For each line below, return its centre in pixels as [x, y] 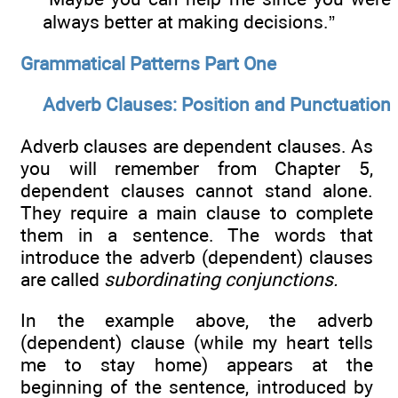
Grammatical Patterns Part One [148, 63]
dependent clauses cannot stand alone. [197, 190]
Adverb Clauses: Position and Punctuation [217, 105]
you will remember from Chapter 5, [197, 168]
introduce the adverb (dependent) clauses [197, 257]
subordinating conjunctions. [221, 279]
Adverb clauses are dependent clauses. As [197, 146]
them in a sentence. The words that [197, 235]
